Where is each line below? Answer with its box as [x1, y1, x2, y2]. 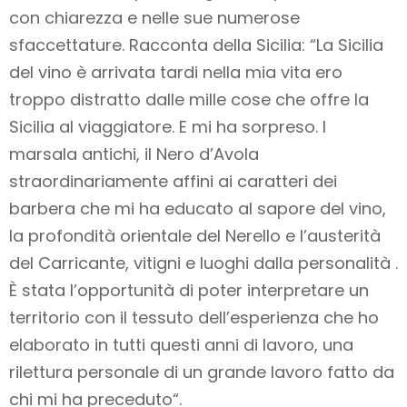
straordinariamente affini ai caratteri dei [9, 170, 337, 194]
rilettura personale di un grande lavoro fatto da [9, 361, 394, 384]
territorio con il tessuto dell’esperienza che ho [9, 306, 379, 330]
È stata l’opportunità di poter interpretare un [9, 279, 369, 303]
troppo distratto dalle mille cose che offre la [9, 88, 369, 112]
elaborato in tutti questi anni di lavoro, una [9, 333, 353, 357]
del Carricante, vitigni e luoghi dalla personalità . [9, 252, 398, 275]
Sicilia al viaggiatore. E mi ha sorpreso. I [9, 115, 326, 139]
